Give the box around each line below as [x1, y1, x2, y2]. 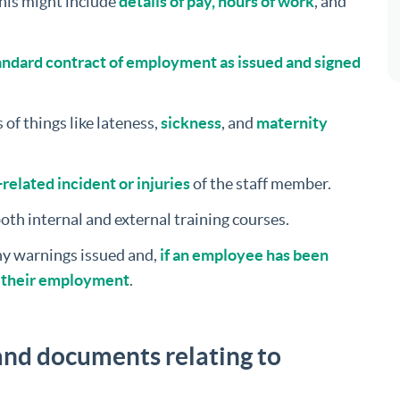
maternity [256, 113, 328, 133]
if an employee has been [160, 246, 329, 265]
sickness [161, 113, 221, 133]
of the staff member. [190, 174, 331, 194]
